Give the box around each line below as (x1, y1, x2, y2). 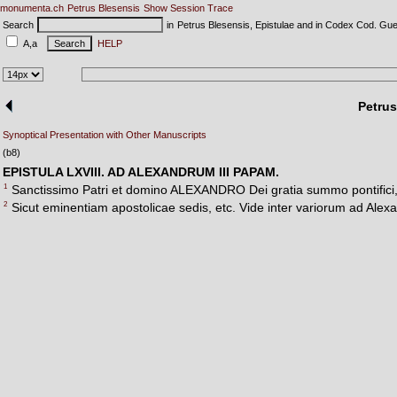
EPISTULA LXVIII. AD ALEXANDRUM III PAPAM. (3, 165, 279, 179)
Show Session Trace (144, 3, 233, 13)
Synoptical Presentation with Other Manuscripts (3, 129, 206, 140)
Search (3, 19, 34, 30)
